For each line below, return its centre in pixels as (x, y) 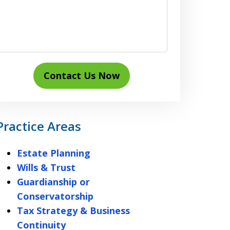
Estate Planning (53, 153)
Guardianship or (53, 182)
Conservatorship (55, 196)
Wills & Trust (46, 167)
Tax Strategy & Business (73, 210)
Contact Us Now (82, 75)
